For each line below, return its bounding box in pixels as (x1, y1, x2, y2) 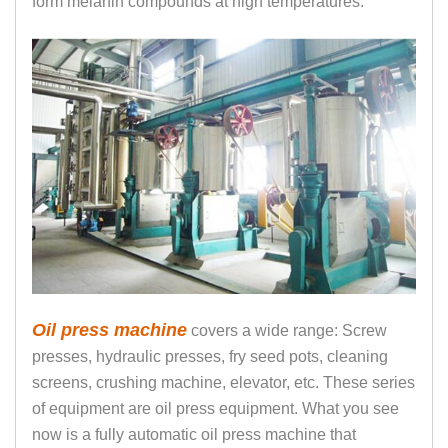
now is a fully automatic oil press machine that (32, 426, 356, 444)
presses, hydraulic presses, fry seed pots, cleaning (32, 348, 388, 366)
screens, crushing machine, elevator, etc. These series (32, 374, 415, 392)
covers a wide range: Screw (187, 322, 387, 340)
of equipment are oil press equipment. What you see (32, 400, 399, 418)
